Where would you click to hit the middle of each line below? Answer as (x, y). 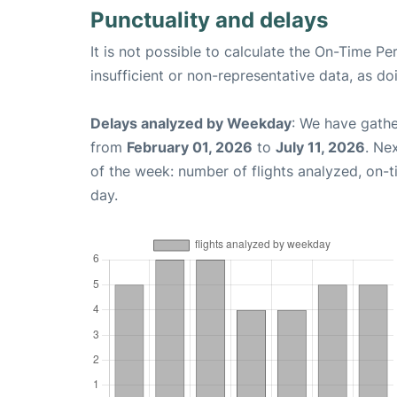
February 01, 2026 (190, 148)
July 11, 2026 (320, 148)
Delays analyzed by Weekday (191, 124)
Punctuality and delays (209, 20)
